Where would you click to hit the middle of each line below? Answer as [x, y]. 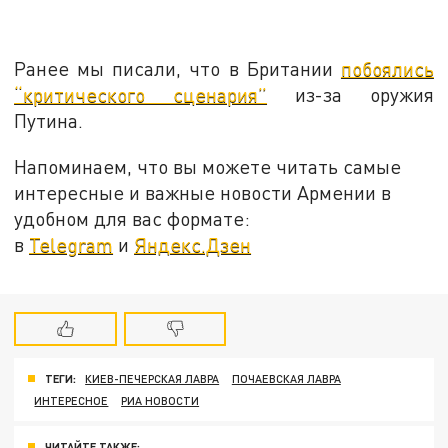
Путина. [49, 120]
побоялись [387, 68]
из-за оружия [350, 94]
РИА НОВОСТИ [160, 401]
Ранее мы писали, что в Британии [177, 68]
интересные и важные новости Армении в [203, 192]
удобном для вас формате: [132, 218]
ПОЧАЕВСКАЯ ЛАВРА [286, 379]
